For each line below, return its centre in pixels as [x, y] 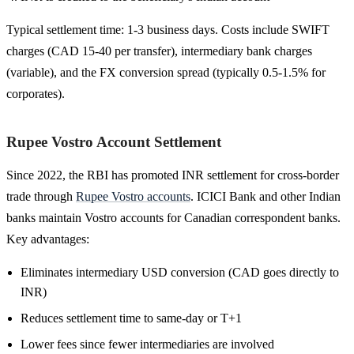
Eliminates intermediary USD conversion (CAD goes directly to [180, 272]
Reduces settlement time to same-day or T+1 [131, 318]
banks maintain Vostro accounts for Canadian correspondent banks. [173, 217]
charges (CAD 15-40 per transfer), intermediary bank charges [159, 51]
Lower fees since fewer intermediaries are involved [147, 344]
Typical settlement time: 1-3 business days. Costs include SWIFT [168, 29]
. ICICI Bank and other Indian [265, 196]
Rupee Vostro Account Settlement [114, 141]
